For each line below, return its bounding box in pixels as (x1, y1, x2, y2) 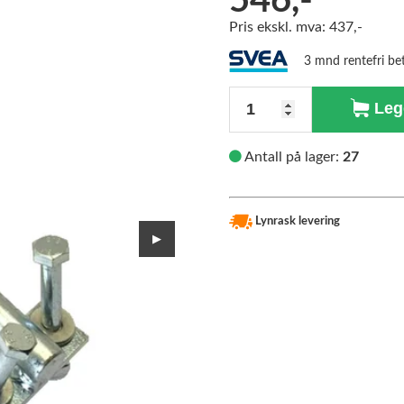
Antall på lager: (242, 149, 343, 164)
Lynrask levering (252, 216, 340, 228)
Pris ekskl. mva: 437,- (229, 20, 363, 35)
